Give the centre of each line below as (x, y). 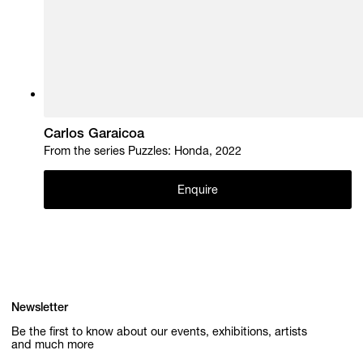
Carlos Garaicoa (94, 135)
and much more (53, 346)
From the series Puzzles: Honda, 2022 (143, 153)
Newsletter (40, 308)
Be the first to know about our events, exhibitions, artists (160, 333)
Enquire (198, 191)
